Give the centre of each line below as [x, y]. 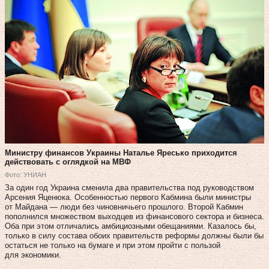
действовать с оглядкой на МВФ [68, 162]
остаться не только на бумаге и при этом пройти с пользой [113, 245]
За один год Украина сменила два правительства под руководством [129, 187]
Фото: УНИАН [26, 174]
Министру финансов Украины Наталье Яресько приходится [121, 153]
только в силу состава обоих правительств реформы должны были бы [134, 235]
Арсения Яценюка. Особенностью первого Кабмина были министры [128, 197]
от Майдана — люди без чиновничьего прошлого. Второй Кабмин [124, 207]
